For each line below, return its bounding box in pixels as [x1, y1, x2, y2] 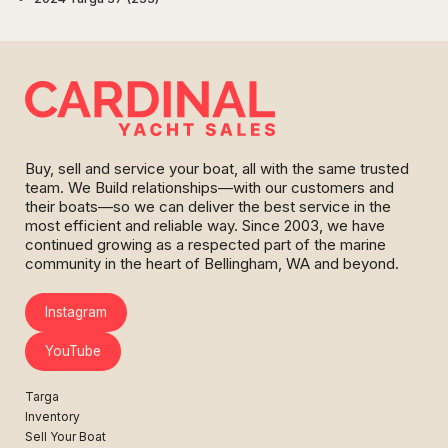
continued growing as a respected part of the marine [25, 235, 386, 255]
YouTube [44, 343, 101, 360]
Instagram [44, 304, 107, 321]
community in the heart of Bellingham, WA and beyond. [25, 254, 399, 274]
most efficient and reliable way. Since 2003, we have [25, 216, 385, 236]
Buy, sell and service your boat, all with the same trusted [25, 159, 409, 179]
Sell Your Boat [25, 429, 106, 445]
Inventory [25, 409, 80, 425]
